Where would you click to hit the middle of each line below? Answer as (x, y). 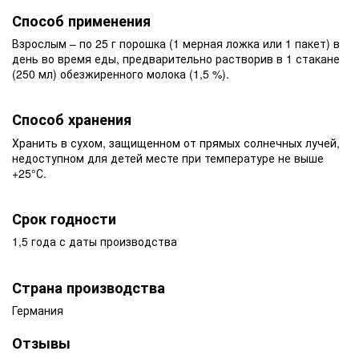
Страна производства (89, 287)
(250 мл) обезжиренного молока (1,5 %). (121, 74)
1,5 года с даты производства (95, 242)
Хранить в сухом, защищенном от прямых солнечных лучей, (176, 142)
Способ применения (81, 20)
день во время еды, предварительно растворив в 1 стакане (176, 59)
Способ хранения (72, 120)
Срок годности (64, 218)
